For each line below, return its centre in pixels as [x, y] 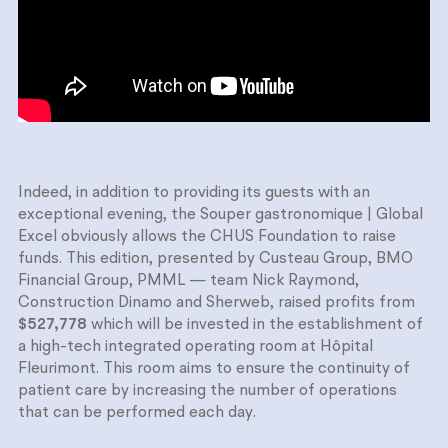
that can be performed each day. [137, 413]
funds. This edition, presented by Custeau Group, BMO [215, 259]
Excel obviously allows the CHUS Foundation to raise [207, 237]
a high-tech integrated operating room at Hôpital [195, 347]
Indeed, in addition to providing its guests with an [194, 193]
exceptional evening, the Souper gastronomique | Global [220, 215]
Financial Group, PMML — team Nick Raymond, [188, 281]
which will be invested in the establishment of [255, 325]
